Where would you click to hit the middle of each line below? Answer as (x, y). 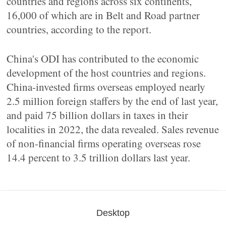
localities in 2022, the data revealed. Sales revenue (113, 129)
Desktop (113, 213)
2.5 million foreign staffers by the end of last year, (112, 101)
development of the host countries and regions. (106, 73)
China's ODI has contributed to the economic (103, 59)
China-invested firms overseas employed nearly (106, 87)
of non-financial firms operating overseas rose (104, 143)
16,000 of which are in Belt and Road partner (103, 15)
